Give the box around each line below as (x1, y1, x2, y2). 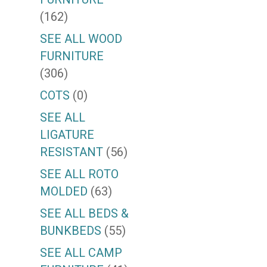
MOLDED (40, 184, 88, 199)
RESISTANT (40, 145, 104, 160)
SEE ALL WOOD (40, 32, 123, 46)
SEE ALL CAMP (40, 246, 123, 260)
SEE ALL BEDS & (40, 206, 129, 221)
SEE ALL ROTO (40, 167, 119, 182)
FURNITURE (40, 49, 104, 64)
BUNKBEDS (40, 223, 102, 238)
